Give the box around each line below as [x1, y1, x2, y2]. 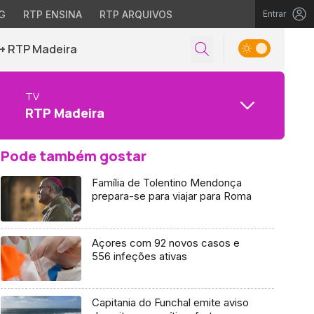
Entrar [263, 8, 286, 19]
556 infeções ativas [91, 249, 187, 263]
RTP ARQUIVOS [99, 8, 172, 20]
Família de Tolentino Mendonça [91, 176, 242, 189]
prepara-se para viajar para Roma [91, 189, 252, 203]
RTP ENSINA [22, 8, 82, 20]
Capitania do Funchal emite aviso [91, 296, 249, 310]
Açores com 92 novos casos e [91, 235, 240, 250]
